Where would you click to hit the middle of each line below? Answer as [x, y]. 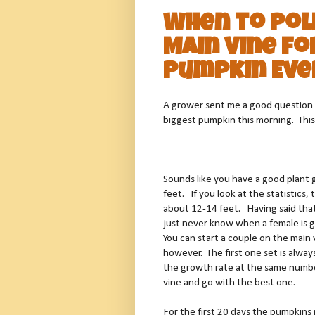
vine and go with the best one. [229, 282]
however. [183, 253]
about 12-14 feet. [202, 208]
